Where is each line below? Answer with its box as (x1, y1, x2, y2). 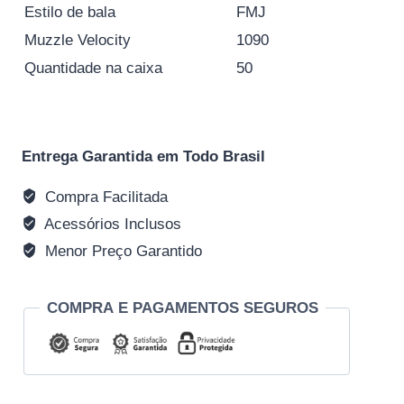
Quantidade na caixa (24, 59, 162, 77)
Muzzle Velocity (24, 31, 131, 49)
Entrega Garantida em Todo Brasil (22, 147, 265, 165)
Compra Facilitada (41, 188, 169, 206)
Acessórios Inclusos (41, 215, 182, 233)
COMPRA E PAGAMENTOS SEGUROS (47, 298, 318, 317)
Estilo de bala (24, 3, 115, 21)
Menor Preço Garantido (41, 242, 203, 260)
